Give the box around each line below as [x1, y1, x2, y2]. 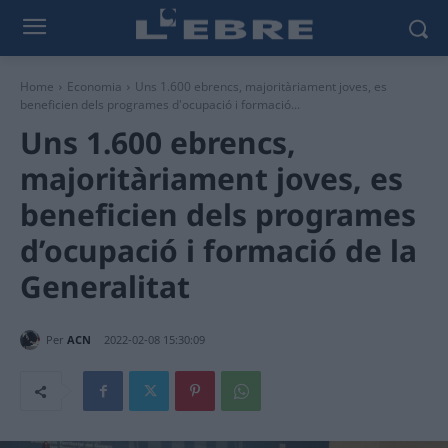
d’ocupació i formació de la [20, 230, 417, 271]
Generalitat [20, 266, 190, 307]
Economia [67, 78, 122, 95]
